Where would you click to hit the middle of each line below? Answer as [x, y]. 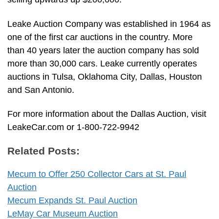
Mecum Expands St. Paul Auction [72, 201]
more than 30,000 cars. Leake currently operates [102, 63]
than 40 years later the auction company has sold [103, 50]
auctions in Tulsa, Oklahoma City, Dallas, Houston [105, 77]
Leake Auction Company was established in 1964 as [109, 24]
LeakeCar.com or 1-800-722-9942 [73, 127]
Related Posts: [44, 151]
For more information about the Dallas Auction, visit [107, 114]
